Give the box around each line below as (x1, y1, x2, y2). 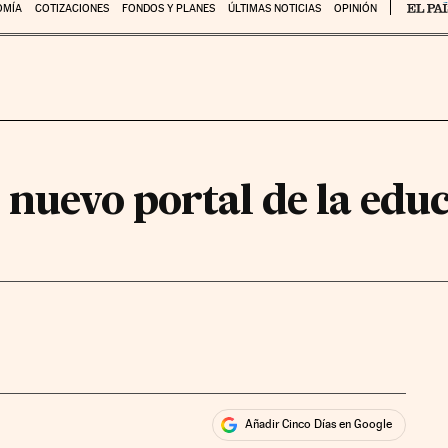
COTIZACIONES (34, 2, 109, 15)
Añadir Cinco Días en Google (245, 417, 393, 432)
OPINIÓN (333, 2, 377, 15)
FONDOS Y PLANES (121, 2, 215, 15)
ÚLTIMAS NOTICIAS (227, 2, 321, 15)
